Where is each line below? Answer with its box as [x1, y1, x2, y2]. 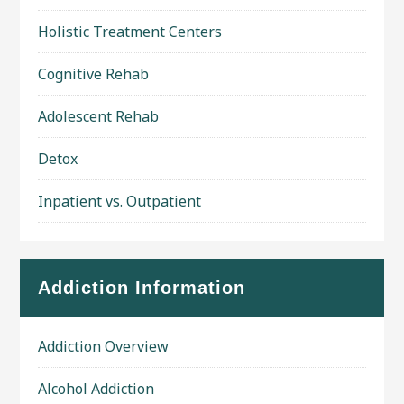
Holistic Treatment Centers [38, 22, 223, 41]
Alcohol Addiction [38, 379, 155, 399]
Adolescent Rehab [38, 106, 160, 126]
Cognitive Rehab [38, 64, 150, 84]
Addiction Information [38, 278, 246, 298]
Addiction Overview [38, 336, 170, 356]
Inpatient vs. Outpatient [38, 191, 202, 211]
